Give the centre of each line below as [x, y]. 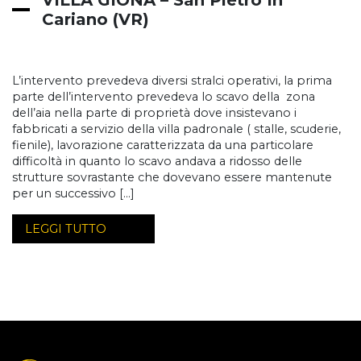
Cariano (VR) [96, 20]
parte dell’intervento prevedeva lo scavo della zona [164, 97]
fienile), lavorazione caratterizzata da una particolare [163, 145]
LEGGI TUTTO [66, 229]
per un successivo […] [73, 194]
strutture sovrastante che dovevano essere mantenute [172, 178]
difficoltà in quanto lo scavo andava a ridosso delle [157, 162]
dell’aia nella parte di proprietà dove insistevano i [154, 113]
